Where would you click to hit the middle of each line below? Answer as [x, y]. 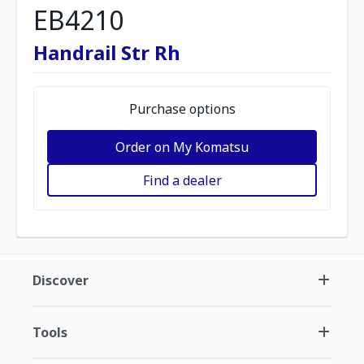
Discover [61, 280]
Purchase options [182, 109]
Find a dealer [182, 180]
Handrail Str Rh [107, 52]
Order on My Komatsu [182, 147]
